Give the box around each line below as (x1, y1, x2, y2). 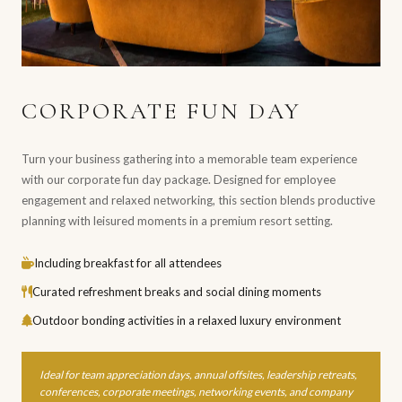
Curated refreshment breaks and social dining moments (32, 284, 321, 300)
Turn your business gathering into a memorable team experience (22, 152, 357, 167)
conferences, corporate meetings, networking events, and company (39, 385, 353, 399)
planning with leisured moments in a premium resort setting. (22, 214, 333, 229)
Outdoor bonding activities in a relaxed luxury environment (32, 313, 341, 328)
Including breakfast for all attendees (34, 256, 222, 271)
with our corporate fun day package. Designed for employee (22, 172, 336, 188)
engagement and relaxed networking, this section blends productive (22, 193, 375, 208)
